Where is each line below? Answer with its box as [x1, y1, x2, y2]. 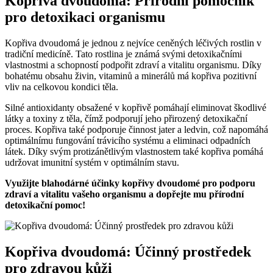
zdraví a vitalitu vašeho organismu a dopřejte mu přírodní [5, 189, 244, 200]
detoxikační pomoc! [5, 200, 85, 211]
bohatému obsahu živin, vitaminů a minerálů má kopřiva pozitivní [5, 71, 257, 82]
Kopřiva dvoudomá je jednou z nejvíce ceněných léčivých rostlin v [5, 38, 261, 49]
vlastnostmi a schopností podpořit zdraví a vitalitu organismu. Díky [5, 60, 261, 71]
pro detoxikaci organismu [5, 9, 165, 26]
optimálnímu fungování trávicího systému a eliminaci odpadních [5, 135, 250, 146]
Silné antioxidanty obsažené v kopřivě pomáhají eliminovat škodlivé [5, 102, 266, 113]
